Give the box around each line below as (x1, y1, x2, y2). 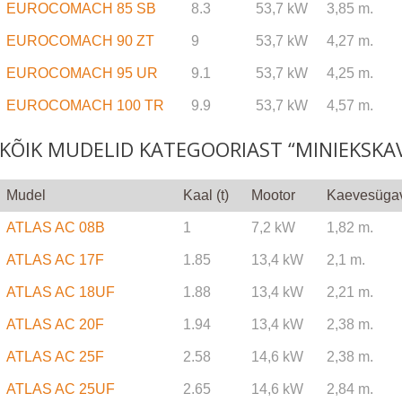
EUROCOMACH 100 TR (5, 98, 164, 114)
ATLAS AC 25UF (5, 381, 115, 398)
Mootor (250, 188, 295, 204)
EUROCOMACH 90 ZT (5, 33, 154, 49)
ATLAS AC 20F (5, 317, 104, 333)
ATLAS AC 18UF (5, 284, 115, 301)
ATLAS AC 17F (5, 252, 104, 268)
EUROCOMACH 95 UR (5, 66, 158, 82)
